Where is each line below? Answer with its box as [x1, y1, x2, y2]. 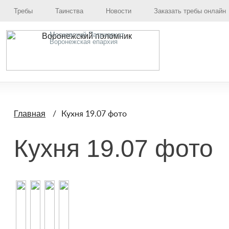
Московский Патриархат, [50, 31, 126, 38]
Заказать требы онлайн [154, 7, 226, 15]
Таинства [55, 7, 83, 15]
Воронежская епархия [50, 38, 118, 45]
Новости [106, 7, 131, 15]
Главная [14, 109, 45, 118]
